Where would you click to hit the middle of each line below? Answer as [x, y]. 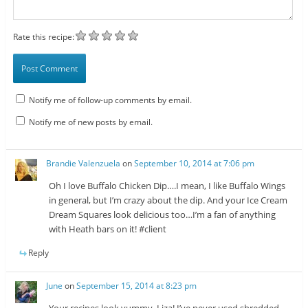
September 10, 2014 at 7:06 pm [195, 164]
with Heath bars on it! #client [108, 229]
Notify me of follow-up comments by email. [110, 100]
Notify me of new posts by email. [90, 122]
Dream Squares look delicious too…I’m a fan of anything [163, 215]
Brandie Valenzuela [84, 164]
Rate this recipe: [43, 36]
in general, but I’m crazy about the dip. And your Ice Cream [168, 200]
